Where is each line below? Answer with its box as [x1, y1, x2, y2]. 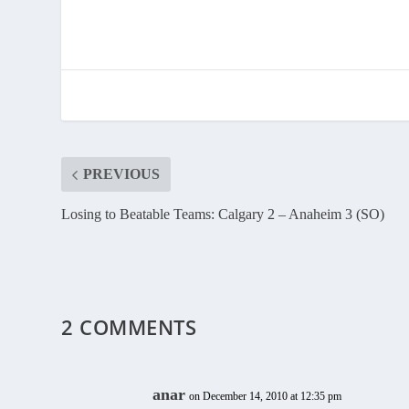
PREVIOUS [83, 166, 161, 183]
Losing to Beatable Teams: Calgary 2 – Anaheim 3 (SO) [61, 206, 385, 223]
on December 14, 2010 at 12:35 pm [189, 390, 342, 404]
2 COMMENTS [61, 313, 197, 341]
